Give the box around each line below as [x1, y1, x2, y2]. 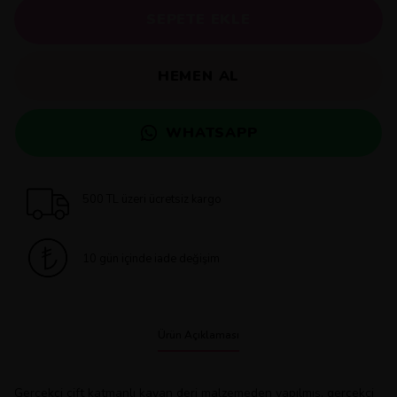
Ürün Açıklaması [158, 328, 239, 342]
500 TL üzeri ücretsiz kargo [82, 191, 222, 207]
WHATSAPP [166, 123, 258, 143]
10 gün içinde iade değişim [82, 251, 220, 267]
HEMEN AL [157, 66, 240, 86]
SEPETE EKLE [146, 10, 251, 29]
